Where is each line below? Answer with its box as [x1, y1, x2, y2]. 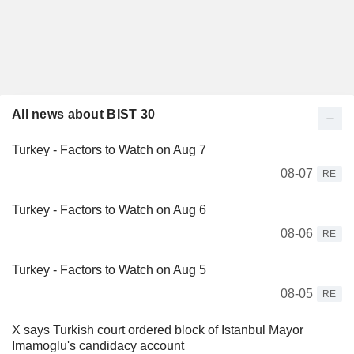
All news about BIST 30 [12, 107, 156, 122]
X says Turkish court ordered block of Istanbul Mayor [12, 323, 303, 337]
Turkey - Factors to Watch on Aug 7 [12, 143, 206, 157]
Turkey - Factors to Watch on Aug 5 [12, 263, 206, 277]
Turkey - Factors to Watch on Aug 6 [12, 203, 206, 217]
